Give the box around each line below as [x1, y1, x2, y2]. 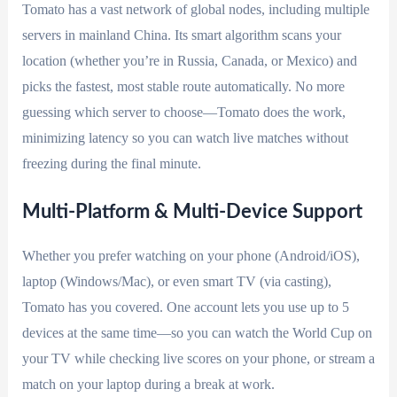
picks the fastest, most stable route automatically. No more [21, 78, 345, 94]
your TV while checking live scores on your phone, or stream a [21, 351, 375, 367]
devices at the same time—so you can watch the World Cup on [21, 325, 372, 341]
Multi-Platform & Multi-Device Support [21, 202, 362, 222]
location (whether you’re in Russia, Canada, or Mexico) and [21, 52, 357, 68]
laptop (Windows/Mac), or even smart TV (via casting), [21, 274, 331, 290]
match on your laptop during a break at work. [21, 377, 275, 393]
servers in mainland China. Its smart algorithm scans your [21, 27, 341, 43]
